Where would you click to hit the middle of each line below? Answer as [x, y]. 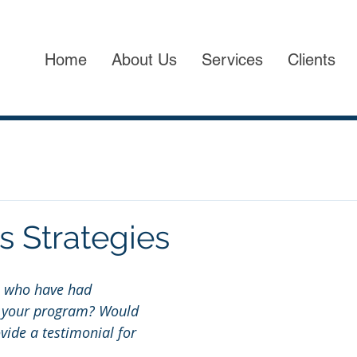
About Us [144, 60]
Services [232, 60]
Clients [312, 60]
